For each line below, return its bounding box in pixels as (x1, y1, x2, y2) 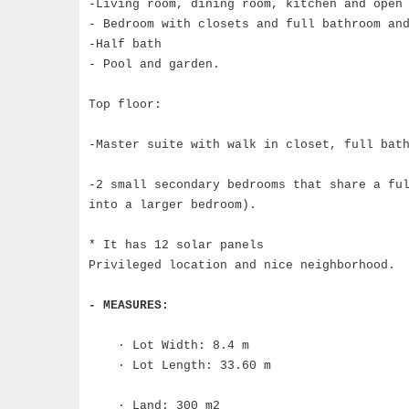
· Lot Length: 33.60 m (89, 359, 271, 372)
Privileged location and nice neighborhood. (89, 258, 395, 272)
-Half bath (89, 37, 162, 51)
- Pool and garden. (89, 58, 220, 71)
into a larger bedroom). (89, 198, 257, 212)
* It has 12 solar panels (89, 238, 264, 252)
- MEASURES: (89, 299, 169, 312)
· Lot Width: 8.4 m (89, 339, 249, 352)
